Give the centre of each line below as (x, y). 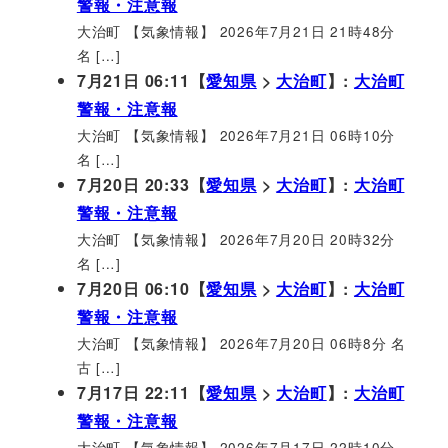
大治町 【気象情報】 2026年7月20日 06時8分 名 (241, 342)
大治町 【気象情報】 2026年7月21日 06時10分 (236, 134)
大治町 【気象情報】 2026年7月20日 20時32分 (236, 238)
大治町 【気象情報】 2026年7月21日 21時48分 (236, 30)
